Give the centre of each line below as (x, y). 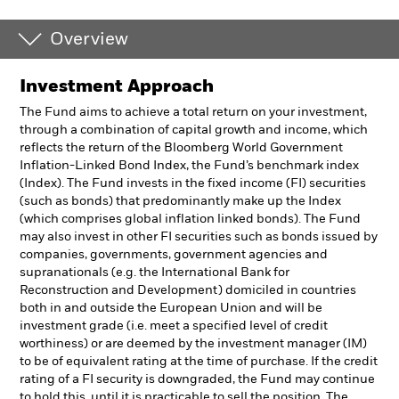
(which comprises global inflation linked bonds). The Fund (190, 219)
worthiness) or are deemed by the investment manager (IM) (193, 344)
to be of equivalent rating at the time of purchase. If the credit (199, 362)
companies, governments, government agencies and (174, 255)
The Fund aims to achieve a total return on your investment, (193, 112)
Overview (89, 40)
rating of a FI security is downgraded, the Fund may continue (197, 379)
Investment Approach (117, 87)
